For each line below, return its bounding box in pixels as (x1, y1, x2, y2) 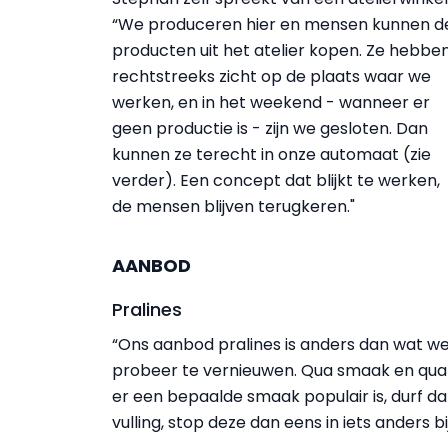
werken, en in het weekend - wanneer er (112, 91, 430, 114)
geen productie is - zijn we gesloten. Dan (112, 117, 428, 140)
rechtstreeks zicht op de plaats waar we (112, 65, 431, 88)
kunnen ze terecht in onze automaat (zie (112, 143, 431, 166)
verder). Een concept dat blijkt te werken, (112, 169, 440, 192)
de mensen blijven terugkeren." (112, 195, 355, 218)
